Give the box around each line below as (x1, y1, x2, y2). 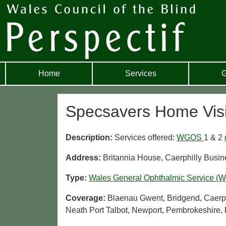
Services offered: (115, 133, 177, 142)
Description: (66, 133, 115, 142)
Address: (66, 153, 103, 162)
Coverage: (66, 194, 107, 203)
